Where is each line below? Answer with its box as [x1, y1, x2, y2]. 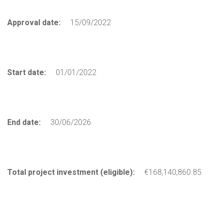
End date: [7, 117, 41, 127]
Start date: [7, 67, 46, 77]
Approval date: [7, 17, 61, 27]
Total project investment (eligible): [7, 167, 135, 177]
